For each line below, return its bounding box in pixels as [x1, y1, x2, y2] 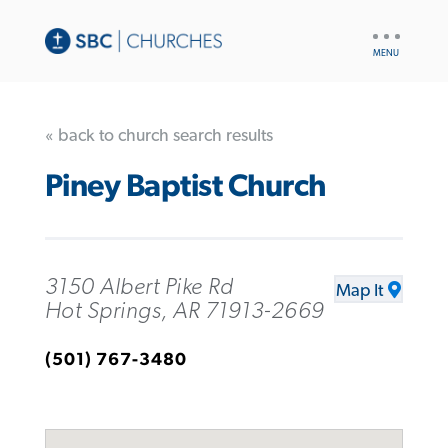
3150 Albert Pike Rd [44, 274, 234, 299]
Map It [336, 281, 384, 300]
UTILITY [368, 23, 417, 37]
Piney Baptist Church [44, 171, 326, 203]
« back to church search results [44, 126, 273, 145]
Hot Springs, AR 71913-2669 [44, 298, 325, 323]
